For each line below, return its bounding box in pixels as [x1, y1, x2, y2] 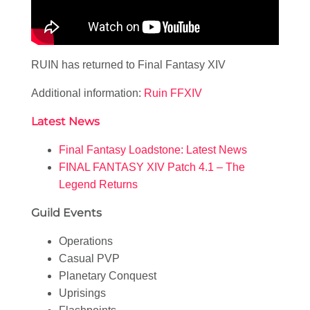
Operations [59, 235, 113, 248]
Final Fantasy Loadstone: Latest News [59, 144, 247, 156]
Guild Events [31, 206, 102, 220]
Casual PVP [59, 253, 120, 265]
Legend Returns [59, 179, 138, 191]
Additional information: [31, 87, 144, 100]
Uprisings [59, 287, 106, 300]
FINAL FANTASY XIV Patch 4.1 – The [59, 161, 245, 174]
